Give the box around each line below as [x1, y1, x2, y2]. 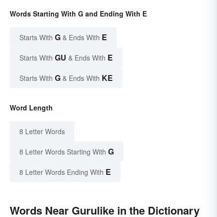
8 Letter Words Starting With [19, 147, 106, 157]
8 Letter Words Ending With [19, 167, 104, 177]
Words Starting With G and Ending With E [10, 9, 147, 19]
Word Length [10, 103, 53, 113]
